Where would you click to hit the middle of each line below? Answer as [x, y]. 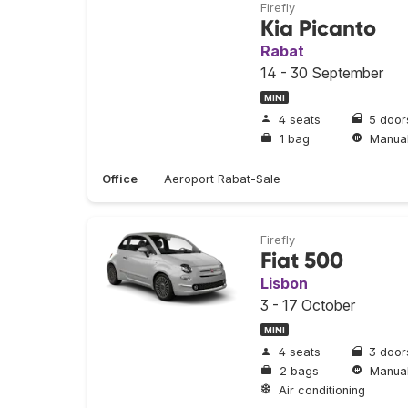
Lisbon [284, 284]
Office [120, 179]
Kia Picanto [318, 27]
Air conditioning [322, 390]
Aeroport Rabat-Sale [222, 179]
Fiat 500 [302, 260]
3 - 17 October [308, 306]
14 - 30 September [322, 72]
